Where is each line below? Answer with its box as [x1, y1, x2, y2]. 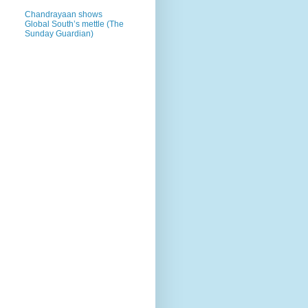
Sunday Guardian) [25, 29, 93, 39]
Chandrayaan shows [25, 10, 102, 20]
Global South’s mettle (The [25, 19, 124, 30]
